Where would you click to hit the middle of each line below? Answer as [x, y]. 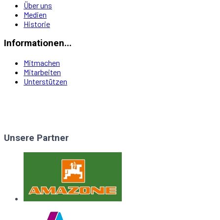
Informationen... [38, 43]
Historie [37, 24]
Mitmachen [42, 62]
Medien [35, 15]
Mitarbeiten [42, 72]
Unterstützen [45, 81]
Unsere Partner [36, 138]
